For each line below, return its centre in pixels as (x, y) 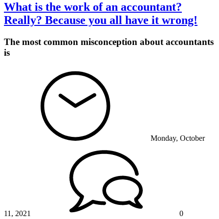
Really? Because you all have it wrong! (101, 20)
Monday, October (178, 138)
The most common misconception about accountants (109, 42)
